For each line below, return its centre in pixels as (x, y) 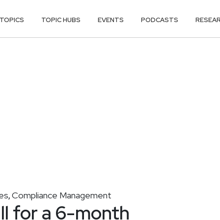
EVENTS (111, 20)
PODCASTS (160, 20)
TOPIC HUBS (61, 20)
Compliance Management (62, 195)
